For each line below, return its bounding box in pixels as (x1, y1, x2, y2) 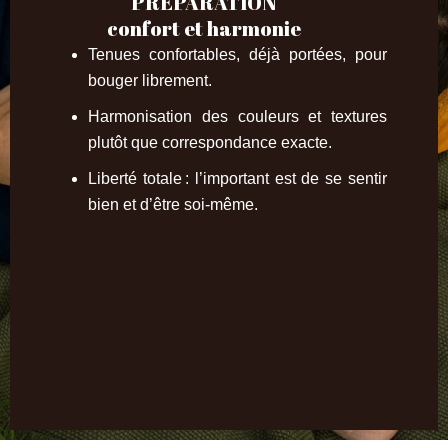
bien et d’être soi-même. (88, 196, 258, 213)
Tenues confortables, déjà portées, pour (88, 46, 388, 63)
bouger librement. (88, 72, 212, 89)
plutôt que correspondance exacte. (88, 134, 332, 151)
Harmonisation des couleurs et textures (88, 108, 388, 125)
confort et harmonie (106, 15, 301, 42)
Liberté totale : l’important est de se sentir (88, 170, 388, 187)
